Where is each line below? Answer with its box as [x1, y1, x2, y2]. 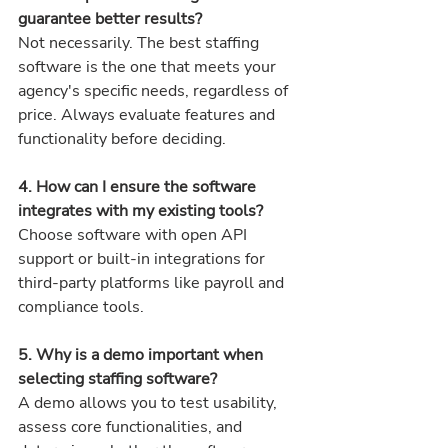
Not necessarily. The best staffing [18, 32, 263, 55]
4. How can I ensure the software [18, 176, 260, 199]
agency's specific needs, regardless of [18, 80, 292, 103]
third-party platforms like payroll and [18, 272, 288, 295]
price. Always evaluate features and [18, 104, 279, 127]
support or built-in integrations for [18, 248, 269, 271]
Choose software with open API [18, 224, 251, 247]
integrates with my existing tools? [18, 200, 267, 223]
